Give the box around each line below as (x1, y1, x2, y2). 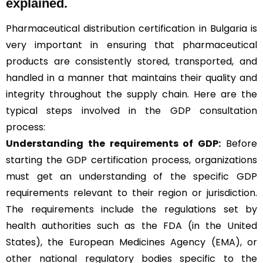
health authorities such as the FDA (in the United (6, 218, 257, 232)
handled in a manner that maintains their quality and (6, 70, 257, 85)
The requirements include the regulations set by (6, 202, 257, 216)
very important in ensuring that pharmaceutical (6, 38, 257, 52)
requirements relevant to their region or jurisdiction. (6, 186, 257, 200)
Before (221, 136, 258, 150)
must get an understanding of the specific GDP (6, 169, 257, 183)
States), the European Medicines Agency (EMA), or (6, 235, 257, 249)
